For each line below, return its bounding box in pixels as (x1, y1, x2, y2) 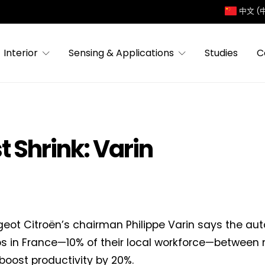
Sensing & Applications (69, 46, 174, 60)
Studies (205, 46, 238, 60)
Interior (4, 46, 38, 60)
